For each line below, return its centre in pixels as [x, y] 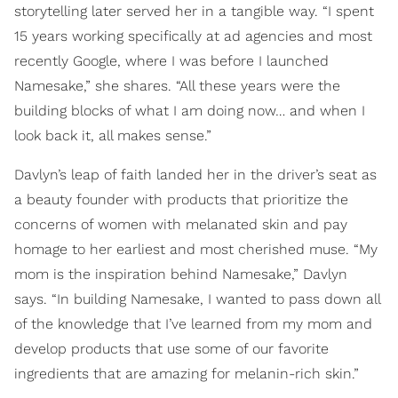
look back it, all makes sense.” [113, 135]
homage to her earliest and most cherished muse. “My [196, 249]
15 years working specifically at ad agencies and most [193, 36]
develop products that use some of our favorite [171, 348]
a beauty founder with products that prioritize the [181, 199]
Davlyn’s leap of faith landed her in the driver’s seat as [195, 174]
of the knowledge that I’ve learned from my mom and [193, 323]
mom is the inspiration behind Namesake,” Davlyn [181, 274]
